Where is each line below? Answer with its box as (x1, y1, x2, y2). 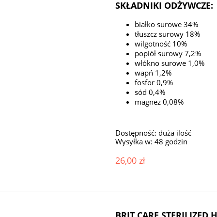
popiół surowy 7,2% (135, 48, 201, 59)
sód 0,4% (135, 87, 166, 97)
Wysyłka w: (115, 137, 153, 147)
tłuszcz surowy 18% (135, 29, 201, 39)
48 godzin (155, 137, 188, 147)
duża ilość (158, 128, 192, 138)
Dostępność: (115, 128, 157, 138)
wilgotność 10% (135, 39, 187, 49)
